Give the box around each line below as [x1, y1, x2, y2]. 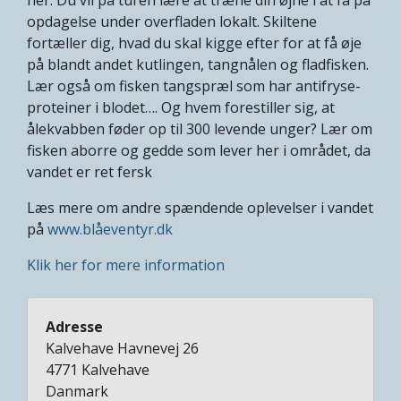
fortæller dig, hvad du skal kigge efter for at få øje [27, 32, 362, 53]
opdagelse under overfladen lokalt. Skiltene [27, 11, 317, 31]
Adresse [46, 316, 103, 337]
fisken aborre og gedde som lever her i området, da [27, 140, 371, 160]
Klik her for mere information [27, 254, 225, 275]
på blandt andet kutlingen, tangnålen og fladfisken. [27, 54, 369, 74]
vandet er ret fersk [27, 161, 152, 182]
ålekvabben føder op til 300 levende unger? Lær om [27, 118, 372, 139]
